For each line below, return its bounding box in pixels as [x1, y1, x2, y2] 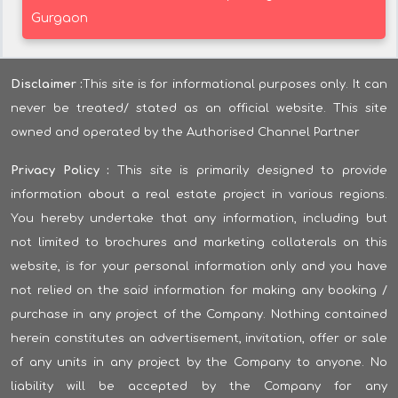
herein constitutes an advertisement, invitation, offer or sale [11, 332, 387, 346]
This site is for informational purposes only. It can [83, 78, 388, 92]
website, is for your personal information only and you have [11, 260, 387, 274]
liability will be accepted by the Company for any [11, 380, 387, 394]
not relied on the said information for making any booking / [11, 284, 387, 298]
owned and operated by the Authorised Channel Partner [11, 126, 360, 139]
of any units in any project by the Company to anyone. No [11, 356, 387, 370]
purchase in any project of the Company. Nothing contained [11, 308, 387, 322]
